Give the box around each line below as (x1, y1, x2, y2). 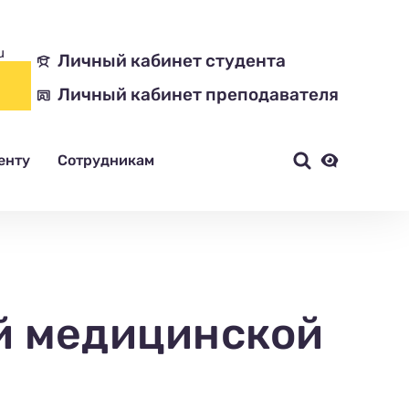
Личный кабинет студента (58, 50, 286, 71)
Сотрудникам (58, 152, 154, 169)
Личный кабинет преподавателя (58, 84, 339, 105)
